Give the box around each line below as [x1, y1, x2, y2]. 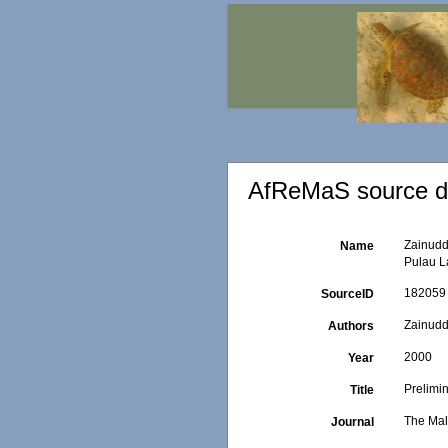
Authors [328, 319, 375, 333]
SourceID [321, 287, 375, 301]
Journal [331, 415, 375, 429]
